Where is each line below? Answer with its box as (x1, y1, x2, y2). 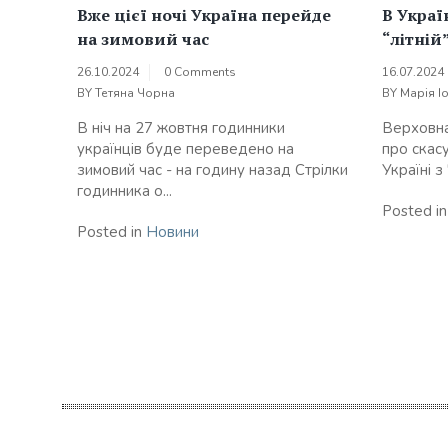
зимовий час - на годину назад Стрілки (77, 160, 348, 181)
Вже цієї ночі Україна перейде (77, 4, 331, 27)
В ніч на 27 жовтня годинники (77, 118, 285, 139)
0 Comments (164, 64, 236, 81)
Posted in (77, 222, 146, 243)
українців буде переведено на (77, 139, 294, 160)
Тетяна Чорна (95, 85, 175, 102)
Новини (146, 222, 199, 243)
